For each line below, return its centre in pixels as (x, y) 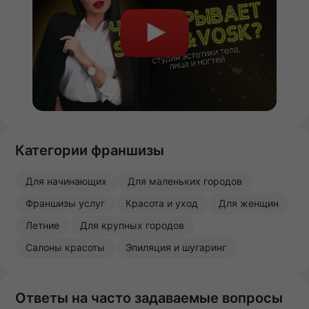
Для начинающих (66, 181)
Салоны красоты (65, 248)
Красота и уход (162, 203)
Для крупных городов (132, 226)
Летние (42, 226)
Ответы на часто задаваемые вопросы (149, 298)
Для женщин (249, 203)
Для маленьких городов (185, 181)
